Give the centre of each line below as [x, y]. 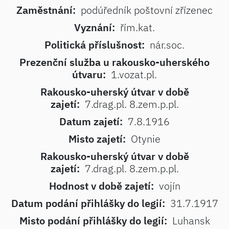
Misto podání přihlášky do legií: [93, 221]
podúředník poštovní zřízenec [147, 10]
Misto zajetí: [97, 139]
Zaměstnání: [46, 10]
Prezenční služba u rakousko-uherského [114, 62]
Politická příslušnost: [95, 45]
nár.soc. [167, 45]
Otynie [146, 139]
